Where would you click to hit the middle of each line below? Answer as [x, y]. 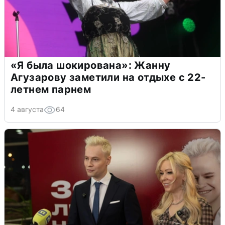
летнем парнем [51, 89]
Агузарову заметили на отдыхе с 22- [108, 77]
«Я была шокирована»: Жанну [91, 65]
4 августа [27, 109]
